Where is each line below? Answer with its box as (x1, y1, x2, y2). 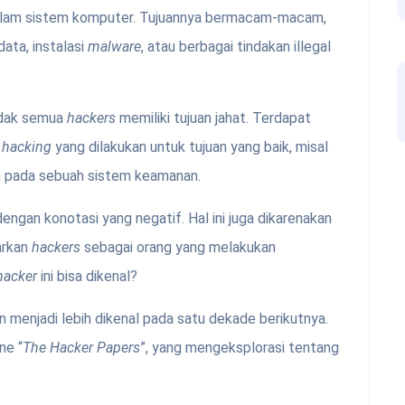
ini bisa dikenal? (37, 268, 137, 286)
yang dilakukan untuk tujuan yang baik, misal (55, 138, 328, 156)
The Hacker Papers (23, 339, 140, 357)
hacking (2, 138, 55, 156)
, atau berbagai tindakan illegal (141, 38, 331, 56)
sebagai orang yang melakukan (84, 239, 276, 257)
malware (88, 38, 141, 56)
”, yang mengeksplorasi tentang (140, 339, 339, 357)
